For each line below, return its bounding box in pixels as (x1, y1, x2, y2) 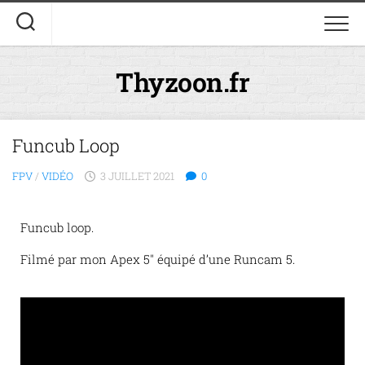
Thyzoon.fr (116, 64, 249, 99)
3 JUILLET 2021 (100, 169, 174, 183)
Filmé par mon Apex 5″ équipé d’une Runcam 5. (20, 251, 295, 267)
